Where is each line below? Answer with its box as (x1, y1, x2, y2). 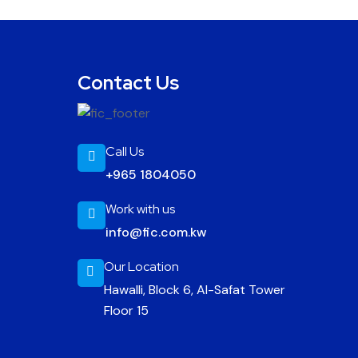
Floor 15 (103, 301, 149, 319)
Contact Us (78, 70, 180, 95)
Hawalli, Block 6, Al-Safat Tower (103, 280, 285, 298)
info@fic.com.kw (105, 223, 207, 241)
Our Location (103, 257, 179, 275)
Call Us (105, 142, 145, 160)
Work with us (105, 200, 176, 217)
